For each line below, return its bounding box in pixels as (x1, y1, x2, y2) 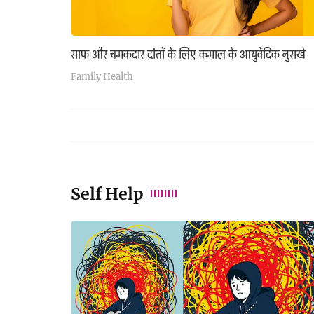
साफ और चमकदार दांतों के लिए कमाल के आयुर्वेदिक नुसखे (71, 43, 306, 66)
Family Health (71, 70, 133, 83)
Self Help (71, 182, 144, 204)
